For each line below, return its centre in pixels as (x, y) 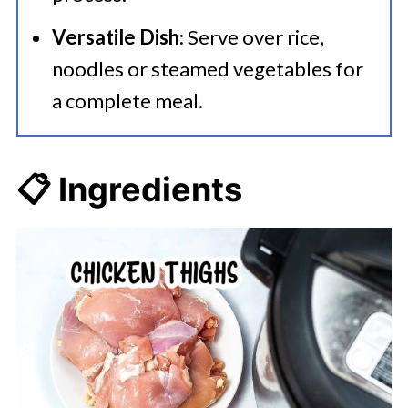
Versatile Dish (115, 37)
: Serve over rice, (251, 37)
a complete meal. (127, 101)
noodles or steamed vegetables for (207, 69)
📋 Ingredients (129, 189)
